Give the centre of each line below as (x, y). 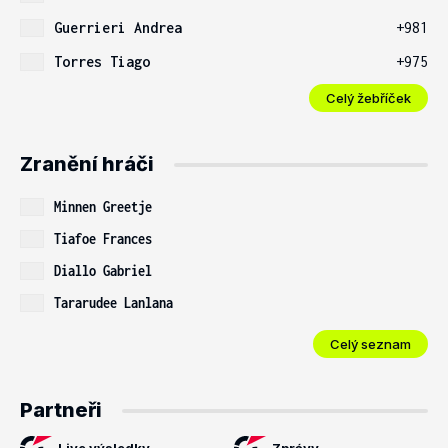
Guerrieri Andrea (118, 27)
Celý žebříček (368, 97)
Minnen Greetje (103, 206)
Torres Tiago (102, 61)
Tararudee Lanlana (113, 302)
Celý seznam (370, 343)
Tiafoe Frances (103, 238)
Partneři (61, 410)
